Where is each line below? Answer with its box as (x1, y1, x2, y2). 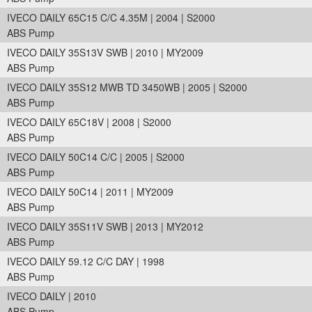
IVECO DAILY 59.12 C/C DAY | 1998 (7, 254, 164, 268)
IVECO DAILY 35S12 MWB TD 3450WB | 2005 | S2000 (7, 80, 247, 94)
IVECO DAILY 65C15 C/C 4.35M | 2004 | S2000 (7, 10, 215, 24)
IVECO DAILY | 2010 (7, 289, 96, 303)
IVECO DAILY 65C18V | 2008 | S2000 (7, 115, 171, 129)
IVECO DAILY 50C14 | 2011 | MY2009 (7, 185, 173, 198)
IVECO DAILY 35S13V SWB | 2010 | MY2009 (7, 45, 203, 59)
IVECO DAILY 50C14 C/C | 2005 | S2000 (7, 150, 185, 164)
